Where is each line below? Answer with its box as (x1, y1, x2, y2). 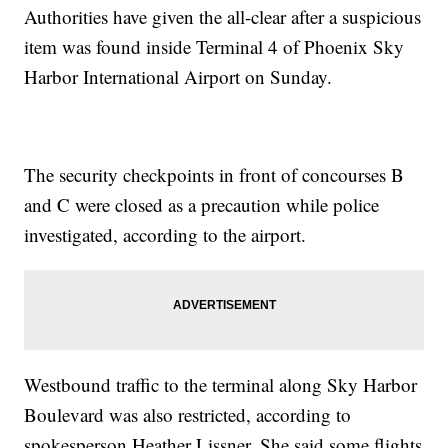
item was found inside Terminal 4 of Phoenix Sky (24, 34, 405, 60)
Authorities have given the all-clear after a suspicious (24, 4, 422, 30)
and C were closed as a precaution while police (24, 192, 380, 218)
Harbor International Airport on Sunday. (24, 64, 333, 90)
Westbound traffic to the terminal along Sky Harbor (24, 372, 418, 398)
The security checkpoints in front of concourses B (24, 162, 405, 188)
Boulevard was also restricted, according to (24, 402, 352, 428)
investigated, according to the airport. (24, 222, 307, 248)
